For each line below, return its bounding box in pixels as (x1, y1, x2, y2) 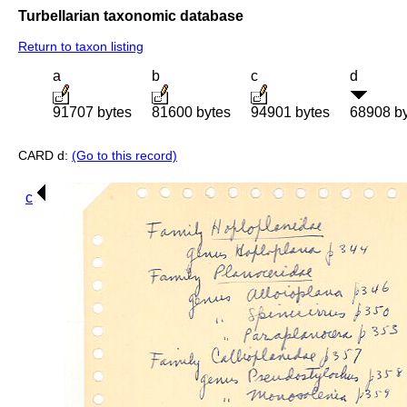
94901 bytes (251, 104, 330, 121)
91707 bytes (53, 104, 132, 121)
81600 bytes (152, 104, 231, 121)
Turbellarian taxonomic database (18, 7, 243, 24)
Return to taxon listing (18, 39, 144, 55)
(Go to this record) (72, 148, 177, 164)
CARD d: (18, 148, 72, 164)
